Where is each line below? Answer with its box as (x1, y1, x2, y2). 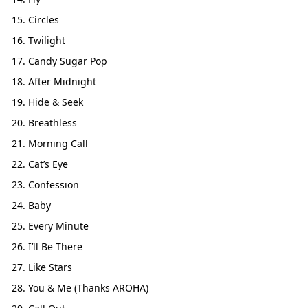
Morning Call (28, 136, 88, 150)
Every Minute (28, 219, 89, 232)
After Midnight (28, 74, 96, 88)
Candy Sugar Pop (28, 54, 107, 67)
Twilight (28, 33, 65, 47)
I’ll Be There (28, 239, 82, 253)
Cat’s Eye (28, 157, 68, 170)
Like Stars (28, 260, 72, 274)
